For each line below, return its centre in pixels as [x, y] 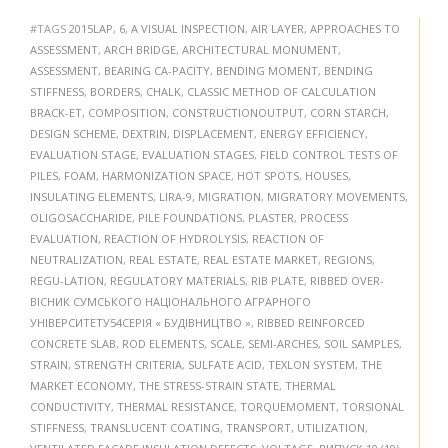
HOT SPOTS [268, 175]
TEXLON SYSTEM [311, 364]
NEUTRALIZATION [76, 259]
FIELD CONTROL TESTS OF [329, 154]
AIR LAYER [277, 28]
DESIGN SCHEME [73, 133]
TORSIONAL [373, 406]
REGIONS [348, 259]
